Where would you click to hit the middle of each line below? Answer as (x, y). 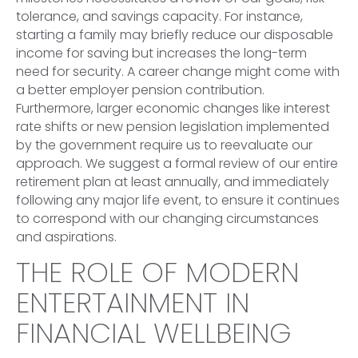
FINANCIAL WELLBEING (154, 333)
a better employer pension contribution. (140, 89)
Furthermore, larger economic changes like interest (173, 108)
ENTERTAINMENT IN (133, 303)
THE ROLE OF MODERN (157, 272)
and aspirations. (66, 237)
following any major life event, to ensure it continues (178, 200)
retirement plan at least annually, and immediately (173, 181)
